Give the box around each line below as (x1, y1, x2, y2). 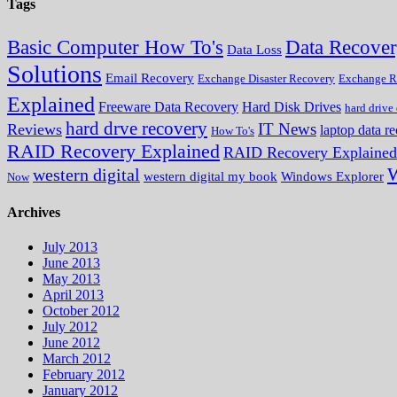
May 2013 (43, 271, 100, 287)
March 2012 (43, 351, 111, 367)
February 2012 (43, 367, 125, 383)
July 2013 (43, 239, 97, 255)
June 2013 (43, 255, 100, 271)
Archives (7, 204, 60, 220)
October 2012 (43, 303, 120, 319)
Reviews (7, 120, 62, 138)
